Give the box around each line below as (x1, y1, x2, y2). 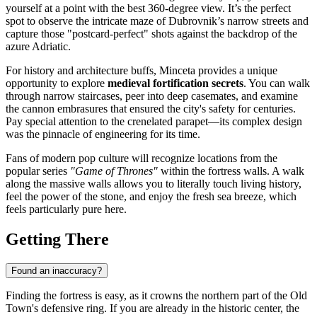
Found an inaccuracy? (11, 265, 102, 276)
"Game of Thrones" (70, 164, 158, 177)
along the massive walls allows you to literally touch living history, (6, 177, 301, 190)
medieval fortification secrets (108, 76, 243, 89)
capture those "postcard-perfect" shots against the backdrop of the (6, 27, 297, 40)
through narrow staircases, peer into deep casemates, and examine (6, 89, 298, 102)
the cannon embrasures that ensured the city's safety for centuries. (6, 102, 296, 115)
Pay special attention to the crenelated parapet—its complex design (6, 115, 302, 127)
